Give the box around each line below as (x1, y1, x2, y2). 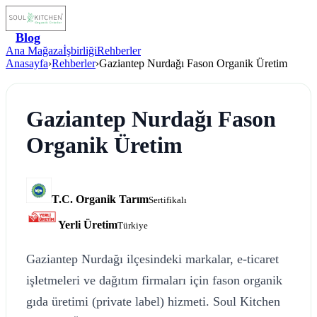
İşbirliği (63, 45, 97, 57)
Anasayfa (6, 57, 48, 69)
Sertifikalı (149, 194, 187, 205)
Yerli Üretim (58, 218, 118, 231)
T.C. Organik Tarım (52, 192, 149, 205)
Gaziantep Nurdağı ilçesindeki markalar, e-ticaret (26, 251, 279, 266)
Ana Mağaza (6, 45, 63, 57)
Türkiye (117, 219, 149, 231)
